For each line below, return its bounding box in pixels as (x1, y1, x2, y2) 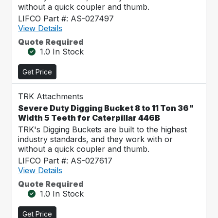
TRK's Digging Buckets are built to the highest (18, 125, 187, 134)
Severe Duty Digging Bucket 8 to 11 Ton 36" (18, 103, 194, 113)
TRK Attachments (18, 91, 83, 101)
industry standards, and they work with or (18, 134, 173, 144)
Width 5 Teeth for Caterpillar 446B (18, 113, 160, 123)
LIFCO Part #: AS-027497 (18, 14, 114, 23)
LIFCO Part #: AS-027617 (18, 156, 112, 165)
